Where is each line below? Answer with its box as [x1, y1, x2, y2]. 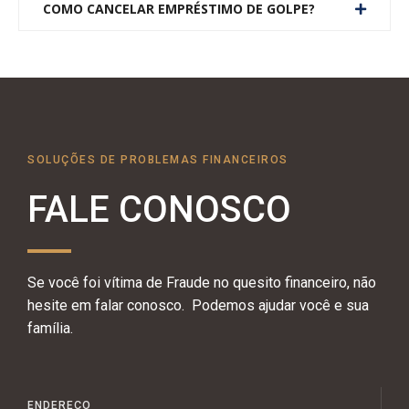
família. [27, 319, 73, 337]
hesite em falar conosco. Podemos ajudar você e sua [27, 296, 369, 314]
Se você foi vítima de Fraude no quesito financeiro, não [27, 273, 376, 291]
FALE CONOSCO [27, 187, 291, 231]
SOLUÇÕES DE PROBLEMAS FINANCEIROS [27, 152, 288, 166]
